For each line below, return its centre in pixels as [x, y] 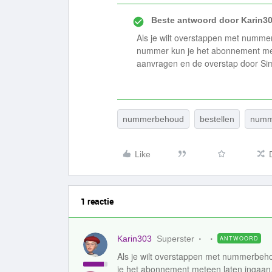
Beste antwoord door [195, 20]
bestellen [217, 119]
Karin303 [134, 239]
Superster [175, 239]
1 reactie [97, 201]
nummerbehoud [153, 119]
